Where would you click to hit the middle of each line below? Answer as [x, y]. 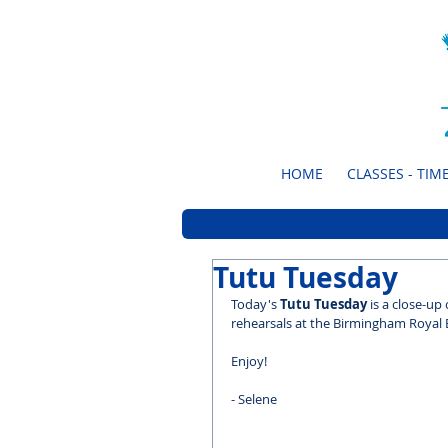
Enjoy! [249, 361]
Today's [255, 304]
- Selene [254, 399]
